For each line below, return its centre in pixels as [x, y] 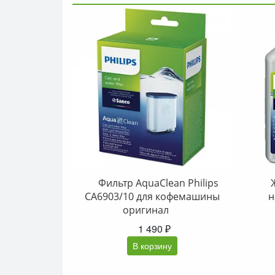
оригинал [146, 210]
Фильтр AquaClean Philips [158, 183]
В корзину [152, 246]
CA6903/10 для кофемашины [152, 196]
